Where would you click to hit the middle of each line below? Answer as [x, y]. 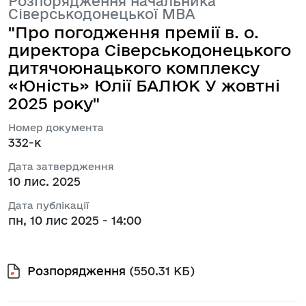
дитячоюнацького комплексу [134, 68]
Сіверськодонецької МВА [102, 14]
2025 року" [54, 103]
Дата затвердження [61, 167]
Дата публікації [48, 206]
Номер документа [56, 128]
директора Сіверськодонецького [150, 50]
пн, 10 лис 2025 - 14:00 [75, 221]
